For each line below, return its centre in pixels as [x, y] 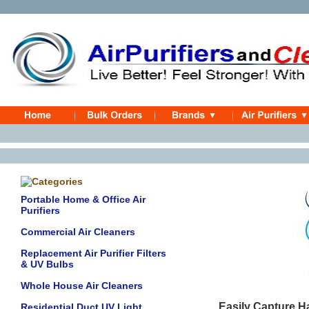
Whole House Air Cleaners [82, 286]
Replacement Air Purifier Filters [93, 253]
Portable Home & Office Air [83, 199]
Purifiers [40, 210]
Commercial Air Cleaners [78, 232]
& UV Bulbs [47, 264]
